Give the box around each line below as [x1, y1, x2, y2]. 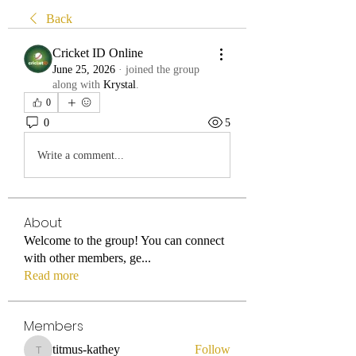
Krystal [103, 79, 136, 91]
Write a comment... [37, 149, 124, 161]
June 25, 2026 [52, 64, 115, 75]
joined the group [126, 64, 199, 75]
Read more [24, 269, 79, 282]
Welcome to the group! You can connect [24, 234, 224, 247]
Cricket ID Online [52, 46, 143, 60]
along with [52, 79, 100, 91]
